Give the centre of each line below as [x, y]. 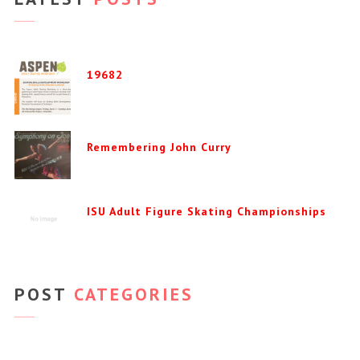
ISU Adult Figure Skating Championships [207, 211]
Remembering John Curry [160, 147]
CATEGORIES [131, 295]
